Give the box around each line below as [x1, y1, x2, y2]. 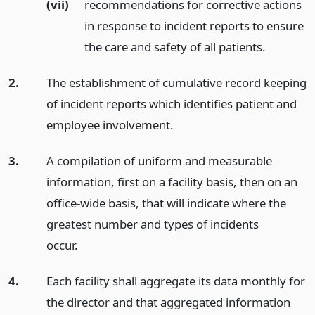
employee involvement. [46, 117, 174, 134]
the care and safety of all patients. [84, 39, 266, 56]
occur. [46, 236, 78, 253]
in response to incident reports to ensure [84, 18, 304, 34]
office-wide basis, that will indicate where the [46, 194, 286, 211]
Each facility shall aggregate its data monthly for [46, 272, 305, 289]
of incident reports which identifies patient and [46, 96, 297, 112]
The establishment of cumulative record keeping [46, 75, 307, 91]
